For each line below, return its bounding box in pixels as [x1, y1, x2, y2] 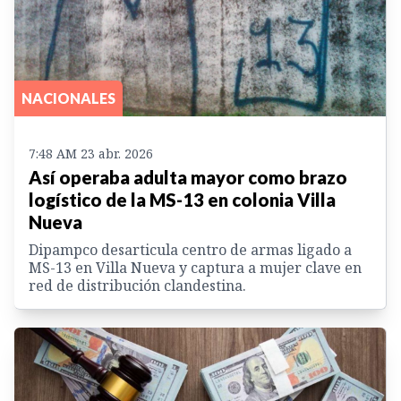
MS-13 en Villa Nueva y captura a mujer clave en [29, 258, 362, 278]
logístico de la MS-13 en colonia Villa [29, 189, 336, 211]
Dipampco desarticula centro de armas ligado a [29, 240, 352, 260]
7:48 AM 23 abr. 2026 [29, 145, 153, 163]
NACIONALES [21, 90, 115, 107]
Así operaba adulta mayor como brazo [29, 166, 347, 189]
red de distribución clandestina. [29, 276, 246, 296]
